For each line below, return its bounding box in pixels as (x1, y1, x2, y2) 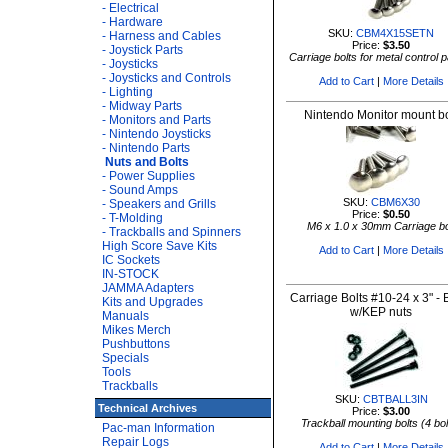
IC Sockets (102, 253, 160, 267)
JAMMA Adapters (102, 281, 194, 295)
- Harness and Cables (102, 29, 221, 43)
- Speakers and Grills (102, 197, 216, 211)
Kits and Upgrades (102, 295, 203, 309)
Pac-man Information (102, 421, 215, 435)
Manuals (102, 309, 149, 323)
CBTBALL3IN (362, 393, 428, 405)
